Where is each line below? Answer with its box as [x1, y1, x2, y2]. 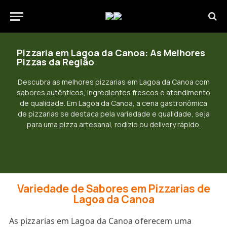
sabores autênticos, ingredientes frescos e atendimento [17, 88, 210, 97]
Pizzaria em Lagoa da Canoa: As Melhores [17, 47, 205, 59]
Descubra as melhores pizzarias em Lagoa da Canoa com [17, 77, 210, 87]
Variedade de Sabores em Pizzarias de [17, 181, 210, 196]
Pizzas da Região [17, 56, 94, 68]
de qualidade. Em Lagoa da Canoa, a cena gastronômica [20, 98, 207, 108]
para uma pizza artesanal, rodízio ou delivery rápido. [26, 120, 201, 129]
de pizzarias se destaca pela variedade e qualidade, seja [17, 109, 210, 119]
